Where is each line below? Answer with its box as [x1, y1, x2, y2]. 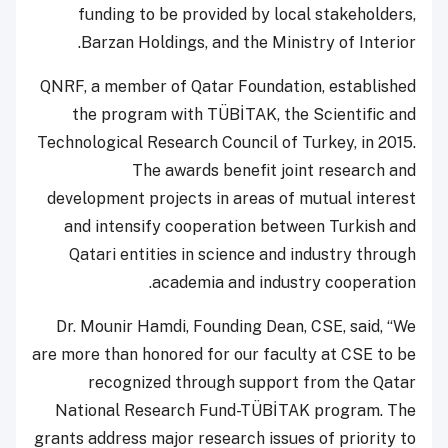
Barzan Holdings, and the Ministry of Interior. [81, 33, 416, 53]
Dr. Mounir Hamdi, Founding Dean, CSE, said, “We [56, 317, 416, 337]
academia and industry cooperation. [152, 273, 416, 293]
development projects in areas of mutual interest [47, 189, 416, 209]
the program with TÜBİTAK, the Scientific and [72, 105, 416, 125]
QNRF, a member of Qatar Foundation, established [40, 77, 416, 97]
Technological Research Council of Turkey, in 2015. [37, 133, 416, 153]
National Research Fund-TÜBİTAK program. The [55, 401, 416, 421]
